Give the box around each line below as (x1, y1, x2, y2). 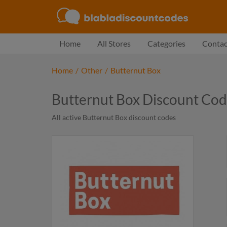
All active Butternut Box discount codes (52, 113, 176, 122)
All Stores (97, 39, 131, 48)
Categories (147, 39, 185, 48)
